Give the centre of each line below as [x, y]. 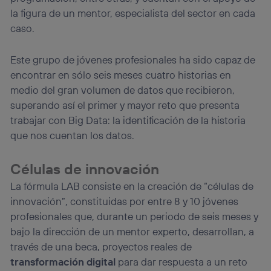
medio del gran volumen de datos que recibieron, [123, 90]
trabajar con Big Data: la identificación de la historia [128, 120]
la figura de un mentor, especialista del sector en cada [133, 13]
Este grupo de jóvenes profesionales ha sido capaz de [133, 60]
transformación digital [63, 261]
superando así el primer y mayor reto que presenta [125, 105]
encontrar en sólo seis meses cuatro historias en [121, 75]
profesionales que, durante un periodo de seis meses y [135, 216]
